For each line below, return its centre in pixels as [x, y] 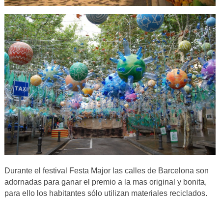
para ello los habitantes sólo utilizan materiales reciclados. [106, 193]
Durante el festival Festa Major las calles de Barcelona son [106, 170]
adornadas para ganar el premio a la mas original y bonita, [105, 182]
